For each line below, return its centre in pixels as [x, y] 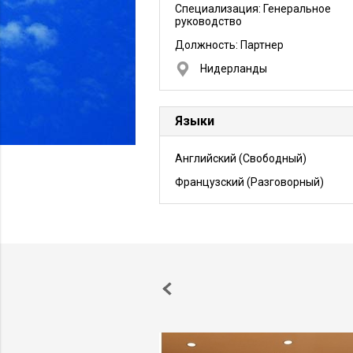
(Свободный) [271, 158]
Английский [206, 158]
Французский [210, 182]
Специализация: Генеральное [253, 9]
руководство [208, 21]
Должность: [208, 45]
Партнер [262, 45]
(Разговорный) [284, 182]
